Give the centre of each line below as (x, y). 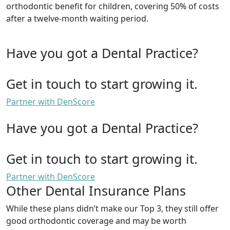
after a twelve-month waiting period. (77, 19)
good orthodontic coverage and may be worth (96, 221)
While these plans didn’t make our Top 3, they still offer (112, 209)
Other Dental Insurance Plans (96, 191)
